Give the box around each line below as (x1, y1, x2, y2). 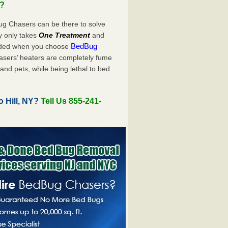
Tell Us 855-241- (41, 96, 102, 105)
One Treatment (39, 31, 91, 39)
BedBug (71, 41, 98, 50)
